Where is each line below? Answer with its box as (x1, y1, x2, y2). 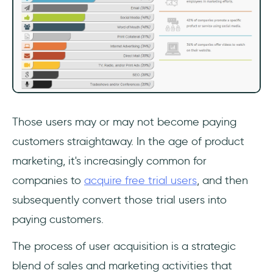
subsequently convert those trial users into (12, 193, 227, 207)
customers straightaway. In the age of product (12, 135, 244, 149)
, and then (197, 174, 248, 188)
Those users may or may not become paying (12, 115, 236, 129)
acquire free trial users (84, 174, 197, 188)
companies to (12, 174, 84, 188)
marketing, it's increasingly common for (12, 154, 207, 168)
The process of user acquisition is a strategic (12, 239, 236, 253)
